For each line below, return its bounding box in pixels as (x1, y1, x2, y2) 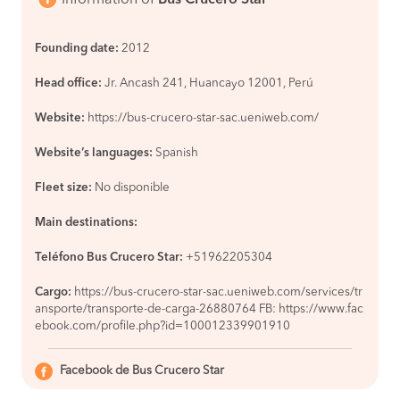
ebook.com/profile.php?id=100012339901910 (35, 321, 290, 332)
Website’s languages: (35, 147, 153, 159)
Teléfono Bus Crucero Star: (35, 252, 183, 263)
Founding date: (35, 43, 119, 54)
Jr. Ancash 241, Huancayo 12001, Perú (104, 78, 313, 89)
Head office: (35, 78, 102, 89)
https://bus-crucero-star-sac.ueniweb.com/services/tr (74, 287, 362, 298)
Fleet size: (35, 182, 92, 194)
